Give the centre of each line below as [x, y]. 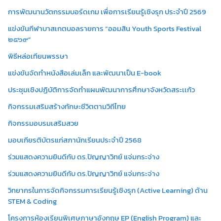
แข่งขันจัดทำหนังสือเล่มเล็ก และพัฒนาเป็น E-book [85, 73]
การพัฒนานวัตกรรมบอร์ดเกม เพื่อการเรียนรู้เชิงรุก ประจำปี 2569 [107, 11]
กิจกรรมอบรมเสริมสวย [43, 123]
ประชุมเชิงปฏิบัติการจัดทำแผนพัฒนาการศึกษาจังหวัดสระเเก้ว [101, 89]
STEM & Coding [32, 201]
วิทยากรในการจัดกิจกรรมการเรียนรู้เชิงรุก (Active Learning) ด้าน [108, 190]
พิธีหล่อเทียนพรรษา [38, 56]
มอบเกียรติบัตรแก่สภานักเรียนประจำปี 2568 [75, 140]
